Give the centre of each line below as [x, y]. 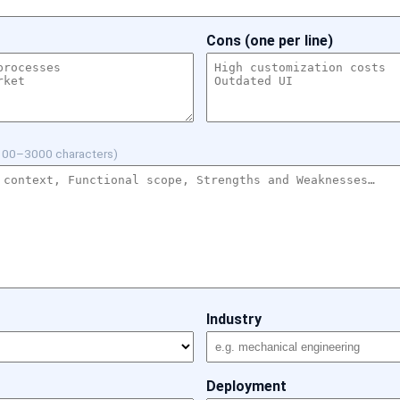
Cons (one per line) [270, 41]
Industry [234, 319]
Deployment [246, 386]
